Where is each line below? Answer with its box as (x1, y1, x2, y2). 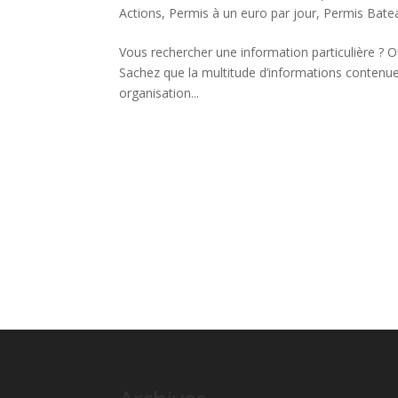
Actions (119, 4, 163, 21)
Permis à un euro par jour (169, 4, 317, 21)
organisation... (119, 84, 200, 101)
